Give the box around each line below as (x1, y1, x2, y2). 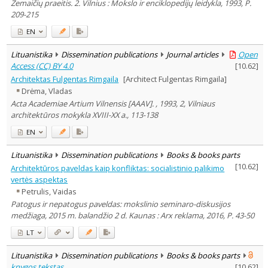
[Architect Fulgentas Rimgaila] (123, 73, 227, 84)
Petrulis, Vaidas (22, 186, 77, 197)
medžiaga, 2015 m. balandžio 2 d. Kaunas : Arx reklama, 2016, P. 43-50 (11, 209, 255, 221)
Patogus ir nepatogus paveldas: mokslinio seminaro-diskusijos (11, 198, 231, 209)
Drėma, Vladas (22, 86, 73, 97)
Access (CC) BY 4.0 (11, 60, 74, 71)
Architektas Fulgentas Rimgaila (11, 73, 119, 84)
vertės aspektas (11, 173, 68, 185)
